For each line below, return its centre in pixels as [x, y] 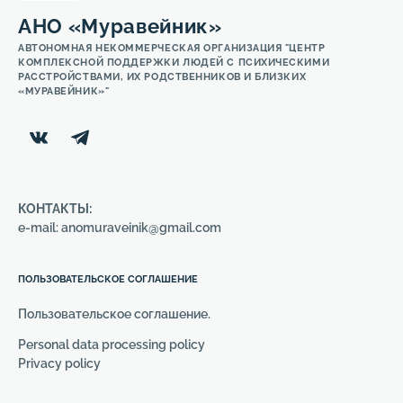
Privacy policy [59, 363]
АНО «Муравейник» [120, 26]
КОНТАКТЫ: [55, 208]
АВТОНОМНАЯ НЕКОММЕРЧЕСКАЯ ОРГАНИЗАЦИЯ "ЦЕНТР [172, 48]
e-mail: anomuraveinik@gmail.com [120, 227]
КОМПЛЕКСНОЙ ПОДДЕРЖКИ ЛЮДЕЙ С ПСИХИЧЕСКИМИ [174, 62]
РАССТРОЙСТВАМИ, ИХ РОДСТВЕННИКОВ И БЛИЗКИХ [162, 76]
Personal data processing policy [112, 344]
